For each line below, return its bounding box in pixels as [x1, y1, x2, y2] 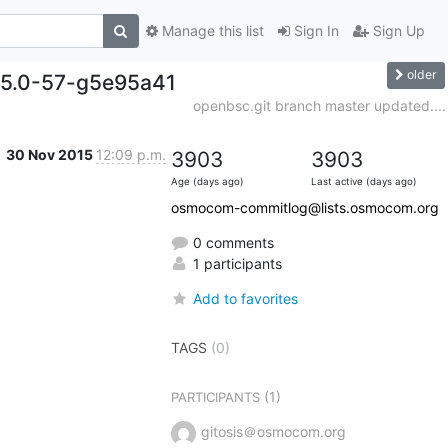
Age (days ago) [170, 175, 244, 187]
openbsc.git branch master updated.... [192, 96, 446, 114]
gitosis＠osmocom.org [200, 422, 346, 440]
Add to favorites [192, 289, 298, 307]
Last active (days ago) [310, 175, 417, 187]
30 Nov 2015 [5, 145, 96, 163]
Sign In [289, 22, 339, 40]
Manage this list [157, 22, 264, 40]
